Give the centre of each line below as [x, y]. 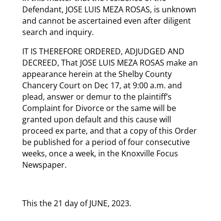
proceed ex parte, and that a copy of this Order [109, 130]
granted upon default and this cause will [96, 119]
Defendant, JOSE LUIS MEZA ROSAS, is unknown [109, 9]
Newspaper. [44, 165]
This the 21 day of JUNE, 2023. [76, 203]
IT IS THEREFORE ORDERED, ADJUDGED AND [103, 51]
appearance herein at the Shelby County [97, 74]
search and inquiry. [58, 32]
